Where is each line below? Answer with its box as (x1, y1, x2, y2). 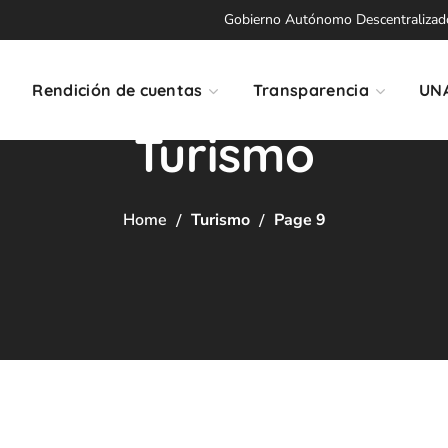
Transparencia (252, 80, 369, 100)
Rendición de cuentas (32, 80, 203, 100)
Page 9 (273, 209, 326, 231)
